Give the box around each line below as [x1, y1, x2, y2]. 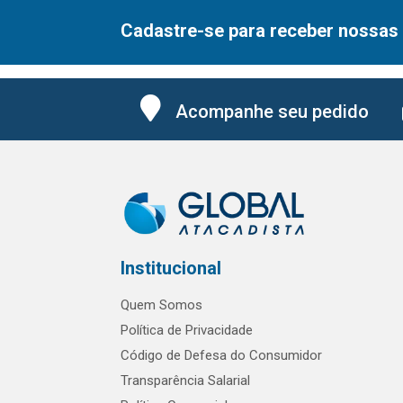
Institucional [121, 257, 221, 279]
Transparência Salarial [121, 372, 250, 389]
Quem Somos [121, 297, 202, 313]
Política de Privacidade [121, 322, 253, 338]
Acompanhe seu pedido [175, 101, 369, 122]
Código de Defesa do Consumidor [121, 347, 322, 363]
